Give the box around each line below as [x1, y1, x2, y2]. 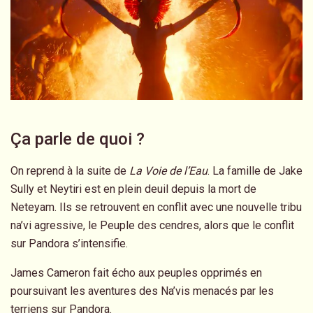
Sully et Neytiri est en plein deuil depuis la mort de [10, 182, 256, 196]
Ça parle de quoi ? [10, 129, 145, 150]
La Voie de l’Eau [129, 164, 208, 178]
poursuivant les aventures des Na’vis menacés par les [10, 284, 274, 298]
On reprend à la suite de [10, 164, 129, 178]
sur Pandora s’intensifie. [10, 237, 128, 251]
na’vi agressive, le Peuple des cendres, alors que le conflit [10, 219, 294, 233]
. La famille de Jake [208, 164, 303, 178]
